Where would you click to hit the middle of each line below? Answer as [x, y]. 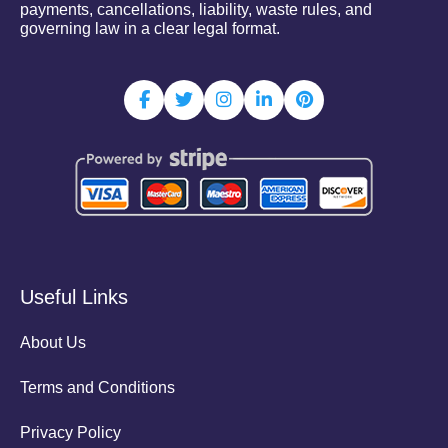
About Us [53, 343]
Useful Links [74, 297]
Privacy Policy [70, 433]
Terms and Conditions [97, 388]
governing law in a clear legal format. [150, 29]
